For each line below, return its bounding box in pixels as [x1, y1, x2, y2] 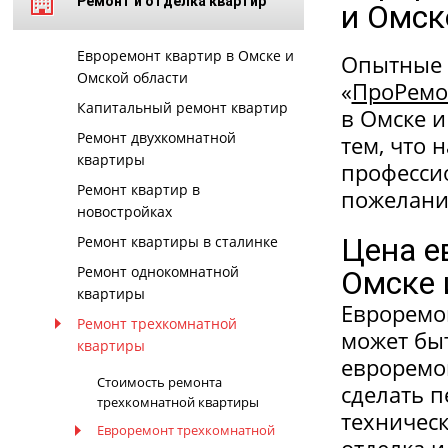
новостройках [76, 202, 172, 221]
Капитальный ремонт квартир [76, 98, 288, 117]
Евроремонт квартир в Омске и [76, 46, 294, 65]
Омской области [76, 68, 188, 87]
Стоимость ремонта [96, 373, 222, 391]
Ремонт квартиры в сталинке [76, 232, 278, 251]
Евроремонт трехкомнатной [96, 421, 275, 439]
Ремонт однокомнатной [76, 262, 239, 281]
